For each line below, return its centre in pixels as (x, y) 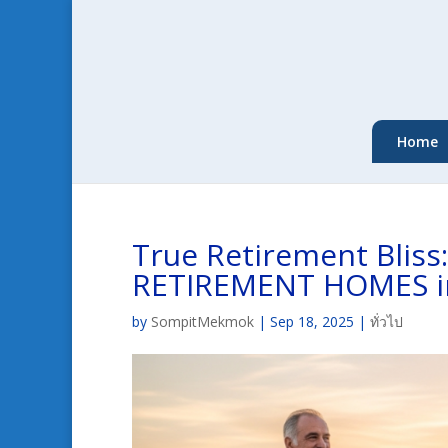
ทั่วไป (386, 321)
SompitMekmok (202, 321)
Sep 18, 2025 (312, 321)
